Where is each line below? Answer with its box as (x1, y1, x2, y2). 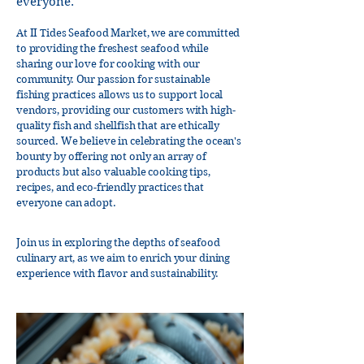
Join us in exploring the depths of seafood (16, 236, 220, 249)
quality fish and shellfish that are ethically (16, 119, 220, 132)
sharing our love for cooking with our (16, 58, 201, 70)
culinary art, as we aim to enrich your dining (16, 252, 231, 264)
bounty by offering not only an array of (16, 150, 206, 162)
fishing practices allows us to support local (16, 89, 223, 101)
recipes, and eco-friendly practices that (16, 181, 204, 193)
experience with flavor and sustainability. (16, 267, 219, 279)
